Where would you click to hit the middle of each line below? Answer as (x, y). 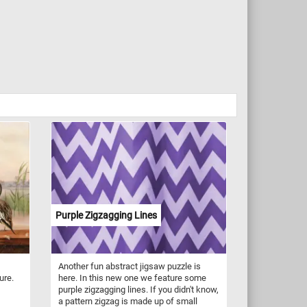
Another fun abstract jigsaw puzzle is (129, 266)
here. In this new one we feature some (132, 278)
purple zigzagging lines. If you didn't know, (138, 289)
